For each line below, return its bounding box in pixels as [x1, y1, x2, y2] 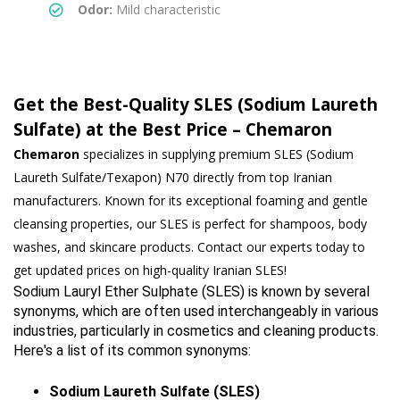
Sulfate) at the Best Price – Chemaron [13, 118, 332, 141]
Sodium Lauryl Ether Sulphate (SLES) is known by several [13, 283, 370, 301]
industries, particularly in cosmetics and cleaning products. [13, 322, 379, 340]
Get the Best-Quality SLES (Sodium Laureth [13, 93, 378, 116]
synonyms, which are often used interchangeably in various [13, 303, 379, 321]
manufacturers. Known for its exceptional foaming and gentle [13, 192, 368, 210]
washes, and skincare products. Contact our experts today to [13, 238, 365, 256]
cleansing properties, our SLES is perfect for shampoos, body [13, 215, 367, 233]
